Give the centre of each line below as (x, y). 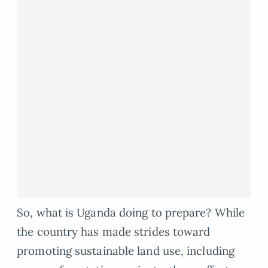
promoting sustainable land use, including (126, 251)
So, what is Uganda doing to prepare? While (131, 213)
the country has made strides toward (114, 232)
